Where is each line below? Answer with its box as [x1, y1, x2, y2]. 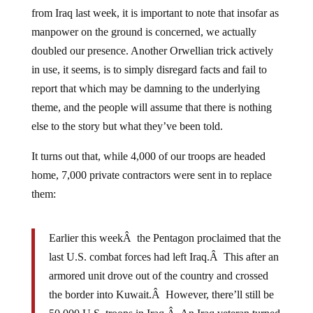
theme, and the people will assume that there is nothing [31, 90, 272, 102]
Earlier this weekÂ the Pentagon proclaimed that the [48, 221, 281, 233]
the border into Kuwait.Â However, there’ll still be [48, 277, 274, 289]
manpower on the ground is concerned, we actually [31, 15, 256, 27]
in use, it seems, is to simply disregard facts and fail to [31, 52, 267, 64]
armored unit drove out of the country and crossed [48, 259, 268, 270]
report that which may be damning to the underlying [31, 71, 260, 83]
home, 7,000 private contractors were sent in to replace [31, 158, 272, 170]
